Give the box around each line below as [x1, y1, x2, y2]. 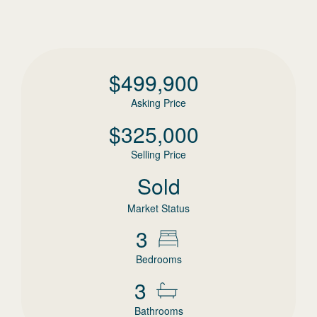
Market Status [127, 201, 190, 215]
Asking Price [131, 96, 186, 110]
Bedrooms [135, 252, 182, 266]
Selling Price [131, 147, 186, 161]
